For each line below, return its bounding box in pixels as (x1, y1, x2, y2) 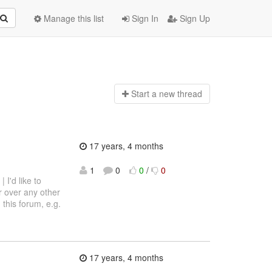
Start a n (131, 87, 164, 100)
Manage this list (41, 12, 104, 24)
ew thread (163, 87, 202, 100)
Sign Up (177, 12, 210, 24)
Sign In (129, 12, 158, 24)
